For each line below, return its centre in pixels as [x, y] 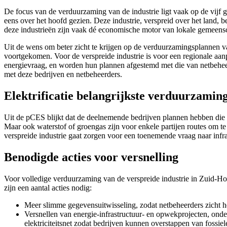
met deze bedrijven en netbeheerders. [63, 74]
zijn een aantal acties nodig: [48, 187]
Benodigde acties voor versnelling [91, 157]
